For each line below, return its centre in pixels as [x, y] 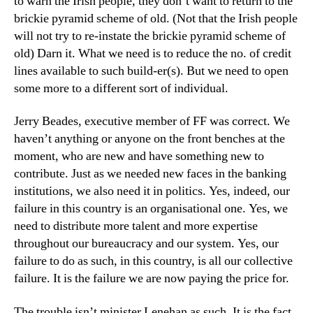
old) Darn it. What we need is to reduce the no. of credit [153, 53]
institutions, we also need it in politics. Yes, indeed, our [152, 191]
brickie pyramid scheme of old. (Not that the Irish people [156, 18]
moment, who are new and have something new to [139, 156]
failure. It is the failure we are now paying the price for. [152, 278]
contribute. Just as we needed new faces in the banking [150, 174]
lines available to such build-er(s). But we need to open [151, 71]
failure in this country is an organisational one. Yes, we [151, 209]
